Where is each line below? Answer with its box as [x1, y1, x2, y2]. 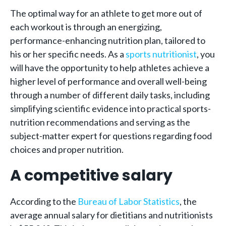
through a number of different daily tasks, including [10, 89, 210, 100]
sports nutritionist [126, 48, 197, 60]
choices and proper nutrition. [10, 143, 124, 155]
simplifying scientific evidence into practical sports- [10, 102, 211, 114]
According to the [10, 195, 78, 207]
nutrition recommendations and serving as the [10, 116, 190, 128]
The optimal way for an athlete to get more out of [10, 7, 202, 19]
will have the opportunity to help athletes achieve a [10, 62, 209, 73]
